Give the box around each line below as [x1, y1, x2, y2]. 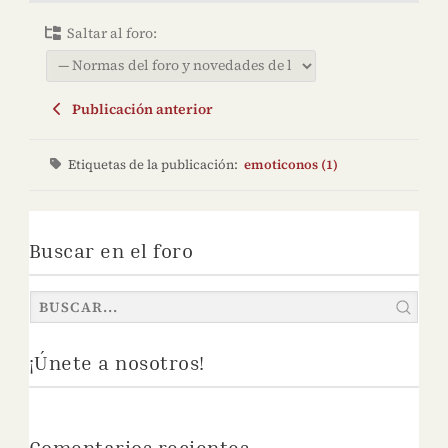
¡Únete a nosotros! [28, 350, 205, 375]
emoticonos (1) [244, 156, 339, 174]
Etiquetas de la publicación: [68, 156, 245, 174]
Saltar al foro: [64, 23, 158, 44]
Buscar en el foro [28, 238, 194, 263]
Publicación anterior [66, 99, 214, 120]
